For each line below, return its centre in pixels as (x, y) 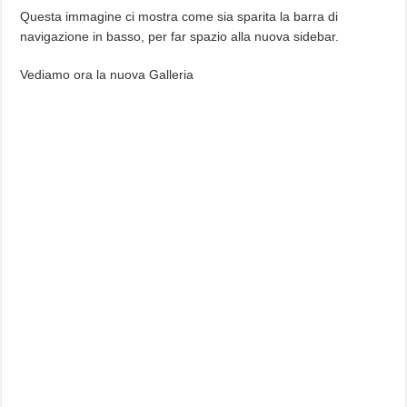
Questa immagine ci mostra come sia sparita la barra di (179, 17)
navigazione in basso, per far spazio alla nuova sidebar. (180, 37)
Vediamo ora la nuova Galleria (107, 75)
